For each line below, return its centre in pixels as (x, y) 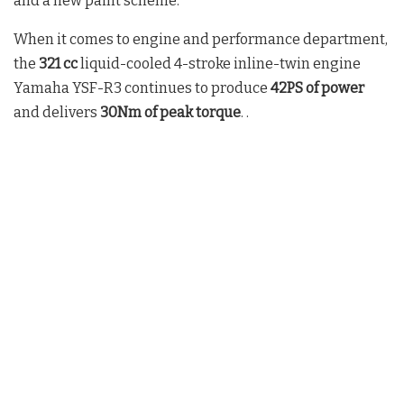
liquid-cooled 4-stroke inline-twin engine (219, 64)
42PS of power (317, 88)
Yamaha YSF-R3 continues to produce (142, 88)
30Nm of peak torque (170, 113)
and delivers (57, 113)
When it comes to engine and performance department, (201, 40)
